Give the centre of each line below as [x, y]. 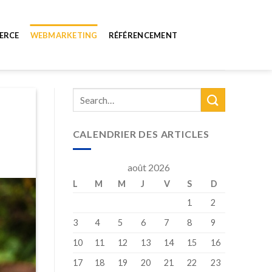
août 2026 [149, 167]
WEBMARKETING [64, 35]
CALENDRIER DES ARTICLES [141, 134]
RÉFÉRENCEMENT [143, 35]
